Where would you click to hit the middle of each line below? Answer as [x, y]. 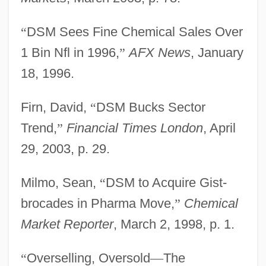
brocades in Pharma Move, [97, 203]
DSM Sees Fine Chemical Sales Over [134, 31]
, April [219, 128]
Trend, [39, 128]
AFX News [159, 52]
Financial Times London [134, 128]
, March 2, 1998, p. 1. [174, 224]
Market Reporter [67, 224]
